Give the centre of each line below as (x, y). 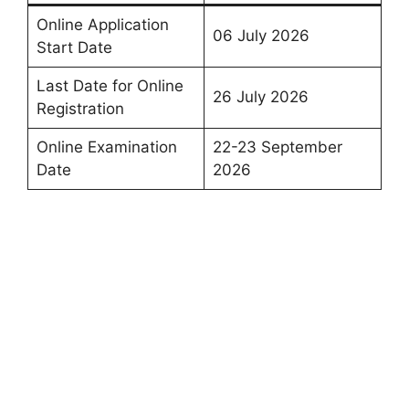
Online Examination (106, 147)
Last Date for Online (110, 85)
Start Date (74, 47)
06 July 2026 (261, 35)
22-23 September (277, 147)
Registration (80, 108)
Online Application (102, 24)
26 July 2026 (260, 96)
